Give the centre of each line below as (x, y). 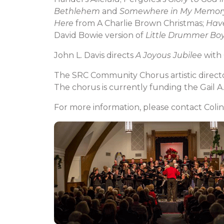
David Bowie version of (100, 35)
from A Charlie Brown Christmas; (140, 23)
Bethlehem (78, 11)
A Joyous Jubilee (169, 55)
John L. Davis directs (95, 55)
